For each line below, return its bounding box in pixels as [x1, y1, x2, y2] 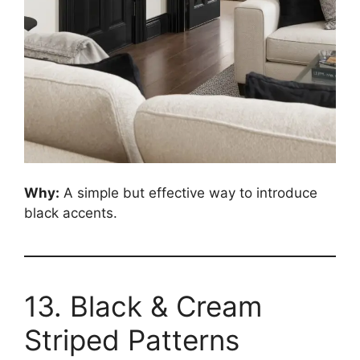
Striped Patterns [24, 322, 239, 357]
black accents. [24, 204, 117, 221]
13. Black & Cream [24, 288, 262, 323]
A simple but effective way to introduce [59, 184, 317, 201]
